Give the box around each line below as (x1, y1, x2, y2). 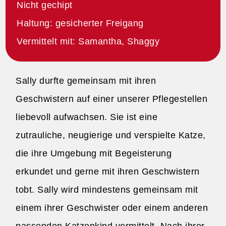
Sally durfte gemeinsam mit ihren (16, 76, 156, 86)
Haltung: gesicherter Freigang (17, 18, 144, 28)
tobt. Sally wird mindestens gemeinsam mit (16, 185, 198, 195)
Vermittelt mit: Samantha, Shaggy (17, 36, 160, 46)
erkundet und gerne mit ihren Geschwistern (16, 166, 200, 177)
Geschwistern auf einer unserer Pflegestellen (16, 94, 208, 104)
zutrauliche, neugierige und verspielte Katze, (16, 130, 206, 140)
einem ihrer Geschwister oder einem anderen (16, 203, 208, 213)
